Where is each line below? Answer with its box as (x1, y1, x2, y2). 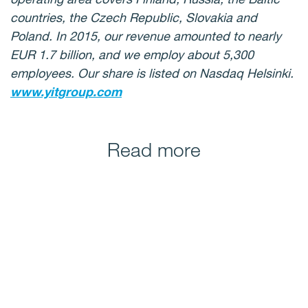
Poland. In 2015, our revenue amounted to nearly (10, 28, 281, 43)
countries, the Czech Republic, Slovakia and (10, 10, 257, 25)
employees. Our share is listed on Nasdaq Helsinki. (10, 65, 294, 80)
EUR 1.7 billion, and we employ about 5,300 (10, 47, 254, 62)
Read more (107, 137, 201, 162)
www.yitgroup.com (10, 84, 122, 99)
